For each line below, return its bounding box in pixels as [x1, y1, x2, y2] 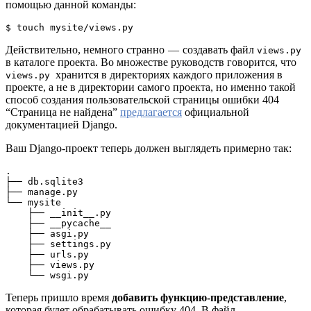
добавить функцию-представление [112, 291, 284, 303]
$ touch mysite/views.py [6, 22, 133, 33]
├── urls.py [6, 249, 28, 260]
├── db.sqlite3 [6, 176, 83, 187]
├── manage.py [6, 186, 78, 197]
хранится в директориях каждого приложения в [56, 68, 283, 81]
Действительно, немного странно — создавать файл [6, 43, 257, 56]
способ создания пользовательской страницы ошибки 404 [6, 93, 279, 106]
